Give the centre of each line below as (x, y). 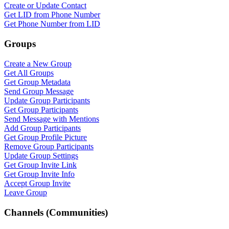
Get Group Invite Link (40, 165)
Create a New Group (38, 63)
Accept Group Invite (37, 183)
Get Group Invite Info (39, 174)
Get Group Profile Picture (45, 137)
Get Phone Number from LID (52, 24)
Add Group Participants (42, 128)
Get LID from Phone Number (52, 15)
